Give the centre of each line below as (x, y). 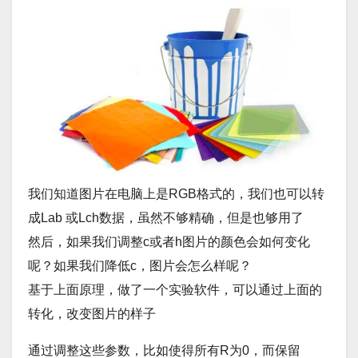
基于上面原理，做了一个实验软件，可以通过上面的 (175, 290)
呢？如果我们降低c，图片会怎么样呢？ (140, 266)
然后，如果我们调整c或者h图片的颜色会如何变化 (169, 242)
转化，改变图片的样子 (92, 314)
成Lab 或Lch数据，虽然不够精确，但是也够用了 (166, 218)
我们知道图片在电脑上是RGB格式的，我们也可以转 (176, 194)
